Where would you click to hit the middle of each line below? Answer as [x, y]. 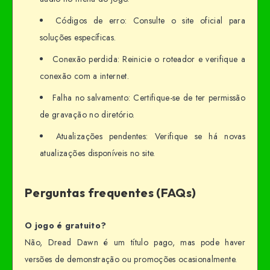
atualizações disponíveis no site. [98, 153]
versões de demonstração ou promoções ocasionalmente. [131, 259]
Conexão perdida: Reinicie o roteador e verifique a [149, 59]
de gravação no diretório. [87, 114]
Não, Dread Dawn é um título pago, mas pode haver [135, 242]
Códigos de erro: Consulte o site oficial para [150, 20]
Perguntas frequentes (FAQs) [111, 193]
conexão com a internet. [85, 76]
